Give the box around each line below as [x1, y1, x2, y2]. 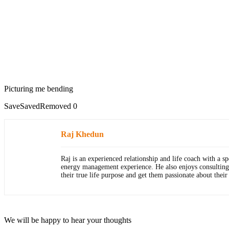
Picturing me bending [4, 84, 73, 93]
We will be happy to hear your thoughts [4, 216, 131, 224]
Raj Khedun [61, 130, 104, 139]
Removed [40, 102, 71, 110]
